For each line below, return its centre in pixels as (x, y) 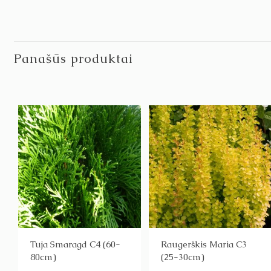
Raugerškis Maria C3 (204, 244)
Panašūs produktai (74, 59)
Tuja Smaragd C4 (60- (75, 244)
